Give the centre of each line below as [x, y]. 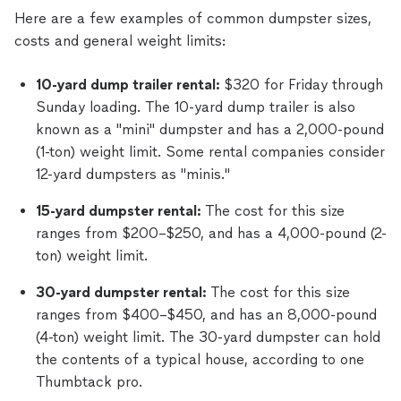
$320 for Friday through [303, 85]
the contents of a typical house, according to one [200, 359]
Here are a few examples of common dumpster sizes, [193, 18]
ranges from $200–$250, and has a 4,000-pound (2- [211, 233]
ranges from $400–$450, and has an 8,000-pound [206, 315]
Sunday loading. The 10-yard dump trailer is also [196, 107]
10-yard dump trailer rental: [130, 85]
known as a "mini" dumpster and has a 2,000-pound [210, 129]
